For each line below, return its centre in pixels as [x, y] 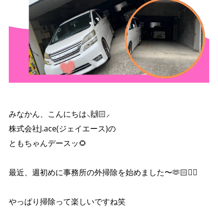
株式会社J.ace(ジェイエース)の [62, 129]
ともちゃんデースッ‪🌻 [47, 143]
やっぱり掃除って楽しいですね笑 [67, 202]
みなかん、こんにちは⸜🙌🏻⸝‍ [59, 114]
